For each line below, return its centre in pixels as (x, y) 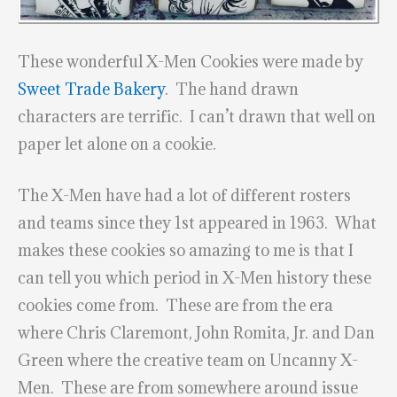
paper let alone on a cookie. (117, 144)
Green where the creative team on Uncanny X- (188, 361)
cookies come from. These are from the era (175, 306)
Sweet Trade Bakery (91, 90)
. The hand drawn (232, 90)
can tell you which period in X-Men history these (195, 278)
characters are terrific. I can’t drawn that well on (197, 117)
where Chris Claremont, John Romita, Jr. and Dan (196, 333)
